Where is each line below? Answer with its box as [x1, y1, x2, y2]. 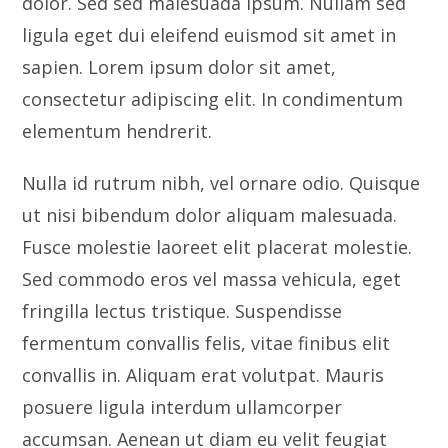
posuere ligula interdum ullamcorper [22, 395, 343, 419]
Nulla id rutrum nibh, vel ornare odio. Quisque [22, 171, 421, 195]
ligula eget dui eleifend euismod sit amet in [22, 23, 397, 47]
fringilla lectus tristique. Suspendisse [22, 299, 343, 323]
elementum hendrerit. [22, 119, 213, 143]
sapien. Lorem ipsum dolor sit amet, [22, 55, 337, 79]
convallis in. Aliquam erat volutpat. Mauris [22, 363, 385, 387]
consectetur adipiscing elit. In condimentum [22, 87, 404, 111]
